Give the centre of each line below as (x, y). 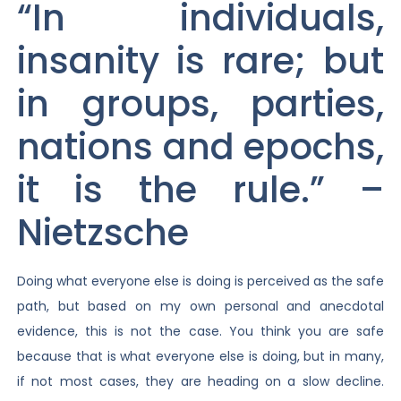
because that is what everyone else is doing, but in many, (200, 357)
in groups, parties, (200, 104)
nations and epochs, (200, 147)
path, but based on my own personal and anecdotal (200, 307)
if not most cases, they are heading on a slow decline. (200, 382)
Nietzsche (102, 233)
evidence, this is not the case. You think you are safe (200, 332)
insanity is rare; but (200, 61)
